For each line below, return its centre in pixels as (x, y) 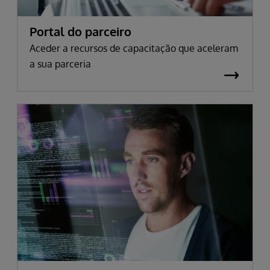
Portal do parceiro (80, 32)
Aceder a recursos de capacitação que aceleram (134, 49)
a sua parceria (60, 64)
